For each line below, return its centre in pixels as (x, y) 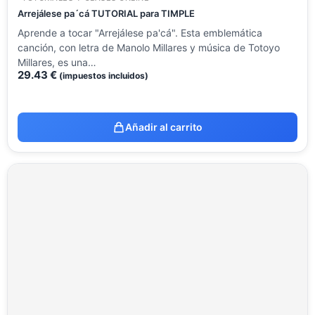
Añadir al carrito (164, 127)
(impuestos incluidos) (104, 76)
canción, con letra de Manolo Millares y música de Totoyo (149, 48)
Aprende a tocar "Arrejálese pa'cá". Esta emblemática (140, 33)
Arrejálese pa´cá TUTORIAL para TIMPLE (106, 14)
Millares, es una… (57, 63)
